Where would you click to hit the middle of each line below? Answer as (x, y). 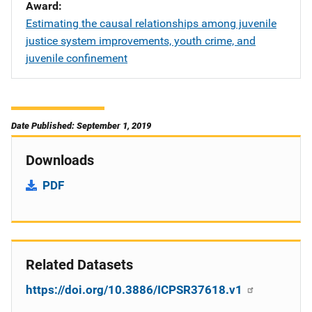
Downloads (60, 160)
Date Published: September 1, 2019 (81, 126)
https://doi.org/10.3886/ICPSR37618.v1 (135, 290)
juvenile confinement (77, 58)
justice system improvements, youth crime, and (141, 41)
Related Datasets (79, 265)
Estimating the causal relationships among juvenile (151, 23)
